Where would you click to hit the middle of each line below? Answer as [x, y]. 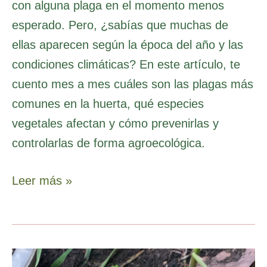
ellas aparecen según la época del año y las [128, 44]
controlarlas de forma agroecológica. [108, 143]
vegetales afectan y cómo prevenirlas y [115, 123]
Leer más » [42, 180]
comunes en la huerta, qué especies [108, 103]
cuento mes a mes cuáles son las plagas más [133, 84]
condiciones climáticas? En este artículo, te [126, 64]
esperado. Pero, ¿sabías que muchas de [120, 25]
